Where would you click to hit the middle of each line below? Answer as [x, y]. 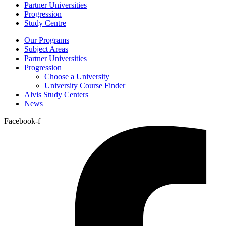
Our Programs [47, 40]
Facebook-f [22, 121]
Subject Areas [46, 49]
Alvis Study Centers [56, 95]
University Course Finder [85, 86]
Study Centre [45, 23]
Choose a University [77, 77]
